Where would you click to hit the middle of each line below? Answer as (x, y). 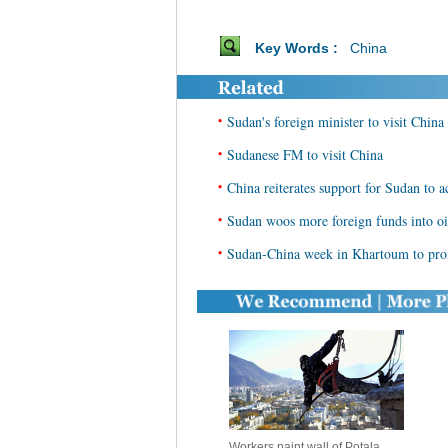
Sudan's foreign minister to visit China (335, 121)
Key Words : (300, 48)
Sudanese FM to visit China (305, 154)
